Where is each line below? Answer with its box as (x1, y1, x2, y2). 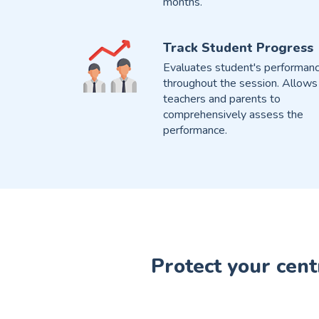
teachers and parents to (162, 91, 281, 108)
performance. (162, 122, 227, 139)
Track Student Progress (162, 39, 313, 57)
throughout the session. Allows (162, 75, 318, 92)
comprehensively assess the (162, 107, 303, 123)
